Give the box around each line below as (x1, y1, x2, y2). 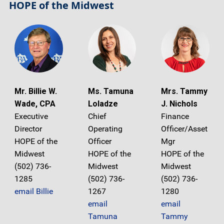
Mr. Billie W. (14, 86, 57, 96)
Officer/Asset (161, 124, 208, 134)
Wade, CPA (14, 99, 55, 109)
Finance (161, 111, 189, 121)
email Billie (14, 186, 53, 196)
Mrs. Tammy (161, 86, 208, 96)
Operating (87, 124, 122, 134)
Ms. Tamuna (87, 86, 133, 96)
